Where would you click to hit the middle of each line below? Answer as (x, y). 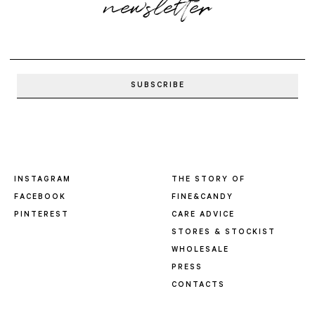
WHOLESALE (200, 250)
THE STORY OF (208, 180)
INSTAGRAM (43, 180)
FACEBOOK (40, 198)
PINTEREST (41, 215)
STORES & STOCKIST (224, 233)
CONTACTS (198, 285)
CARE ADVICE (203, 215)
